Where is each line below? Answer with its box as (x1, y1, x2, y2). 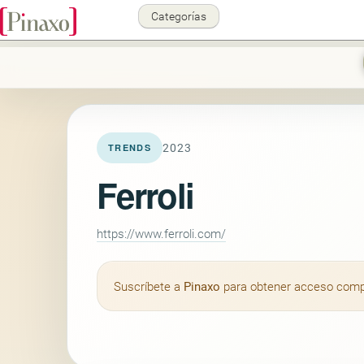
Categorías (149, 8, 209, 24)
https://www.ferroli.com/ (97, 225, 226, 241)
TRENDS (108, 141, 151, 154)
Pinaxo (184, 278, 220, 294)
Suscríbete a (114, 278, 184, 294)
